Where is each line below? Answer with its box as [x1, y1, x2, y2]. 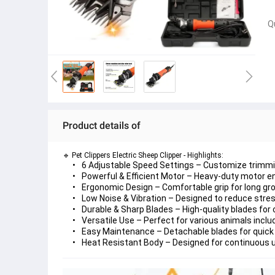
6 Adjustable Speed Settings [82, 160, 194, 170]
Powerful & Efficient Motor [82, 171, 185, 181]
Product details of [63, 120, 141, 131]
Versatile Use [82, 215, 134, 225]
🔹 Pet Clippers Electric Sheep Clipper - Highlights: [63, 151, 223, 160]
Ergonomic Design [82, 182, 153, 192]
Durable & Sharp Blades [82, 204, 173, 214]
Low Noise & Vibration [82, 193, 166, 203]
